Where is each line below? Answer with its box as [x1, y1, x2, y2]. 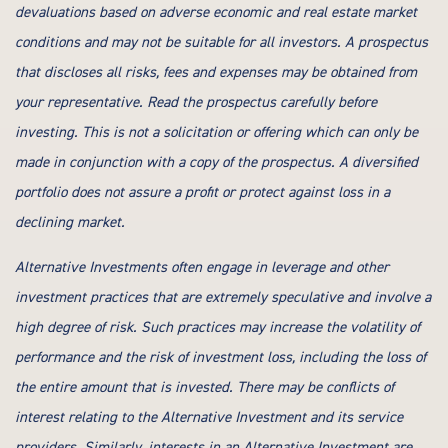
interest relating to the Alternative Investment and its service [15, 408, 403, 427]
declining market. [15, 213, 125, 232]
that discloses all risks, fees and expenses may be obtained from [15, 63, 417, 82]
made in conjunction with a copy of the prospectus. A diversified [15, 153, 418, 172]
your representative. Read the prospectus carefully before [15, 93, 377, 112]
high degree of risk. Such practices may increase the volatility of [15, 318, 420, 337]
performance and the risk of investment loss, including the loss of [15, 348, 426, 367]
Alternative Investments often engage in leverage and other [15, 258, 389, 277]
